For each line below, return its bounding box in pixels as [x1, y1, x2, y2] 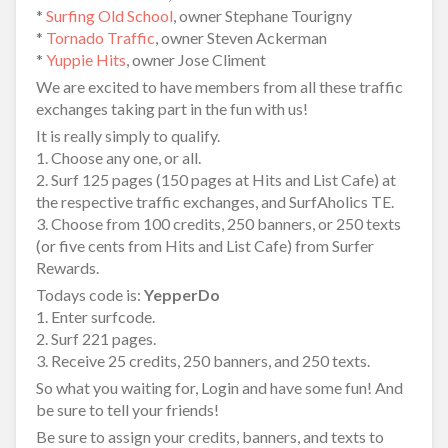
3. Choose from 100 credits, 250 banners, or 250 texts [36, 214, 401, 233]
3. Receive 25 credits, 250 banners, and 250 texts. [36, 351, 370, 370]
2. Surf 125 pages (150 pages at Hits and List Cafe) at [36, 170, 396, 189]
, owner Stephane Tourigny [173, 6, 352, 25]
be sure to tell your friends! [36, 400, 219, 419]
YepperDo [144, 285, 220, 304]
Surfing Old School [46, 6, 173, 25]
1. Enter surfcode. [36, 307, 155, 326]
